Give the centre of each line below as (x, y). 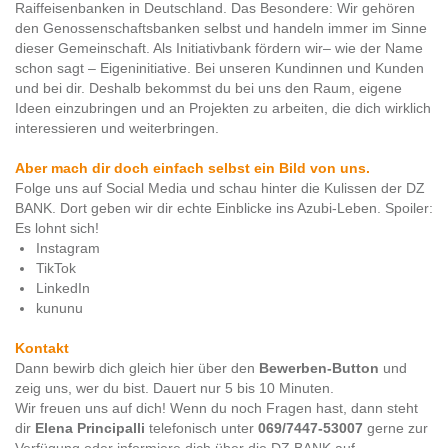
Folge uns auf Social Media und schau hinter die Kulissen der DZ (220, 188)
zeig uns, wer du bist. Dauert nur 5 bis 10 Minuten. (174, 388)
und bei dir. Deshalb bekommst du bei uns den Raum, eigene (208, 88)
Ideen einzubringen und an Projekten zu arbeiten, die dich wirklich (223, 108)
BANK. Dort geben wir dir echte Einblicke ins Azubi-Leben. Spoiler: (224, 208)
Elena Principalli (90, 428)
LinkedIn (63, 288)
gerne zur (395, 428)
